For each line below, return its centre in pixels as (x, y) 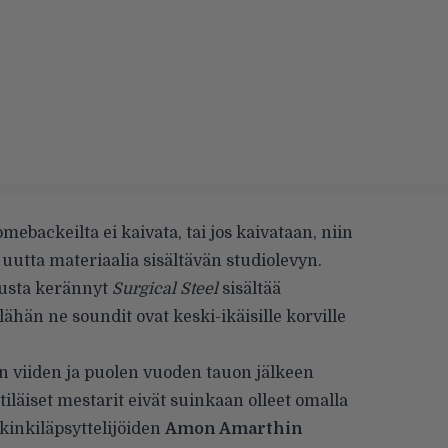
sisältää (249, 289)
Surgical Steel (165, 289)
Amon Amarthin (234, 429)
